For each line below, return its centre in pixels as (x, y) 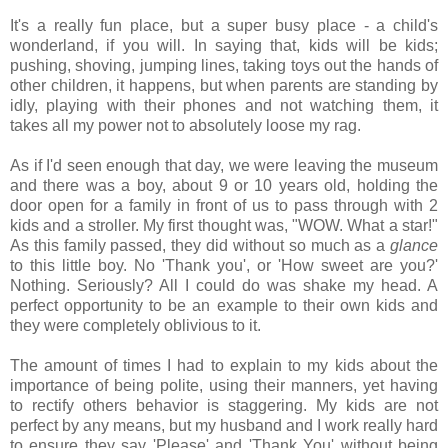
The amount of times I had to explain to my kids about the (224, 366)
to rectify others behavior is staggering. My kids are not (224, 406)
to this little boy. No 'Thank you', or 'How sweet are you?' (224, 266)
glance (412, 246)
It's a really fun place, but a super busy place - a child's (224, 26)
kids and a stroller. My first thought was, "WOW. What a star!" (224, 226)
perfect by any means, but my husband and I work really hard (224, 426)
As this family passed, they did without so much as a (198, 246)
